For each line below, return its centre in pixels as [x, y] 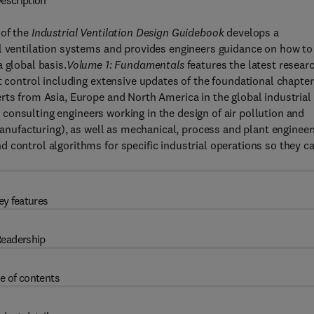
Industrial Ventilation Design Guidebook [128, 32]
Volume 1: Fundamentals [125, 64]
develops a [251, 32]
